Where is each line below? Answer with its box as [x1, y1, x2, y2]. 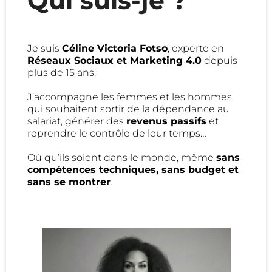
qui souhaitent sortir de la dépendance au [27, 103, 229, 115]
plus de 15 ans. [27, 67, 96, 79]
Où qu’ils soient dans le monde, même [27, 152, 216, 164]
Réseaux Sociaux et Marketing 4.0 [27, 55, 202, 67]
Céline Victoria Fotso [62, 42, 168, 55]
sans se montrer [27, 176, 110, 188]
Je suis [27, 42, 62, 55]
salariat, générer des [27, 115, 126, 127]
